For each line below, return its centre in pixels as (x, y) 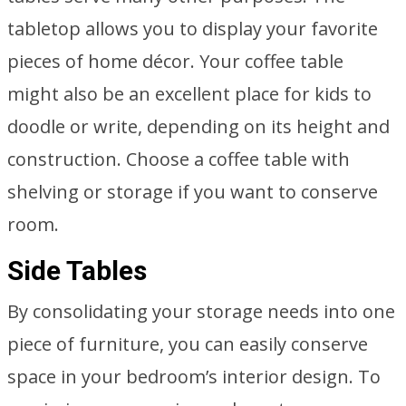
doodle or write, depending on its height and (198, 126)
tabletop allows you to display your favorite (193, 29)
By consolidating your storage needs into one (201, 311)
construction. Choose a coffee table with (179, 159)
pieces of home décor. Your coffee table (175, 61)
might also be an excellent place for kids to (189, 94)
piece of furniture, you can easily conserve (188, 344)
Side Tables (77, 271)
